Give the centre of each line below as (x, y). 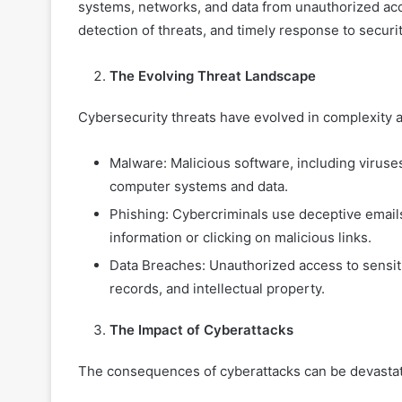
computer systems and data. (199, 187)
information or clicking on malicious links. (240, 238)
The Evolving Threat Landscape (213, 76)
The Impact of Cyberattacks (201, 330)
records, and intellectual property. (217, 289)
